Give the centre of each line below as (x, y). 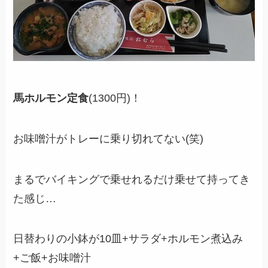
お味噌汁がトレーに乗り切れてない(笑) (109, 138)
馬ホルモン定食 (51, 98)
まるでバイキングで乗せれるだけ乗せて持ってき (132, 179)
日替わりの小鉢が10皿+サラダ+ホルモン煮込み (128, 239)
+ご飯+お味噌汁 (52, 258)
